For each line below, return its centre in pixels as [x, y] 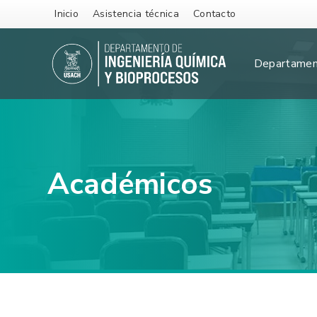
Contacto [214, 14]
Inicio [67, 14]
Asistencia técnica [136, 14]
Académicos [130, 184]
